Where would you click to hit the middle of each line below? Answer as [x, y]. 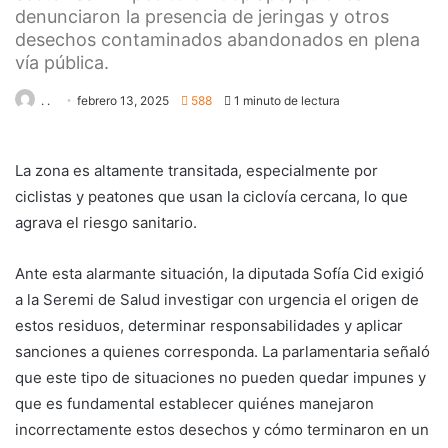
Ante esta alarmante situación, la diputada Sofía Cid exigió [219, 273]
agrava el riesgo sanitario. [106, 222]
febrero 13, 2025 [123, 100]
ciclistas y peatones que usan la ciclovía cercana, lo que [211, 196]
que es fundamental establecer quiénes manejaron [194, 403]
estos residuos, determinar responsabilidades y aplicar [209, 325]
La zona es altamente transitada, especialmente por [196, 170]
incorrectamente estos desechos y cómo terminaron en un [222, 429]
